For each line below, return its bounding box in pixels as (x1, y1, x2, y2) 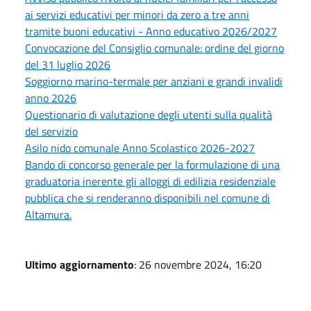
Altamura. (25, 205, 72, 223)
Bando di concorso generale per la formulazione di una (25, 155, 280, 173)
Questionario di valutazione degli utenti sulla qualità (25, 106, 272, 123)
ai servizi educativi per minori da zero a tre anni (25, 6, 249, 23)
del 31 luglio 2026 (25, 56, 110, 73)
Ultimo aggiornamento (25, 255, 134, 273)
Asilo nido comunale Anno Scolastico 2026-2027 (25, 139, 255, 156)
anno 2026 (25, 89, 76, 106)
